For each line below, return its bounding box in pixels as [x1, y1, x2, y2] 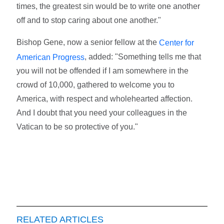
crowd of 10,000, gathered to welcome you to [16, 80, 175, 89]
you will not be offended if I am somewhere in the [16, 66, 189, 75]
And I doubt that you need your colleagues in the [16, 108, 187, 117]
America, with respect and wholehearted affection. [16, 94, 193, 103]
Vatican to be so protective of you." [16, 122, 140, 131]
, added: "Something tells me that [84, 52, 201, 61]
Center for [159, 38, 194, 47]
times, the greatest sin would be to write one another [16, 1, 200, 10]
